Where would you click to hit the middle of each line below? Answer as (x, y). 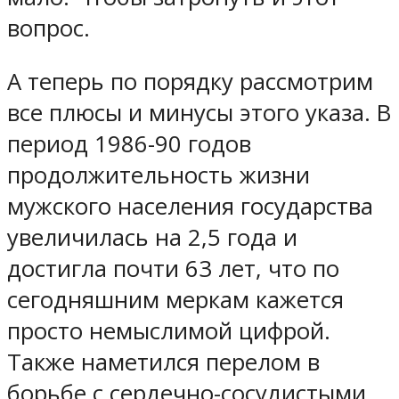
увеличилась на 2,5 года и (152, 238)
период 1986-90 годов (129, 144)
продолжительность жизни (159, 175)
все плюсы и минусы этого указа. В (199, 113)
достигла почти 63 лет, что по (173, 269)
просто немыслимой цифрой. (169, 331)
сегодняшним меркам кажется (175, 300)
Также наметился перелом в (163, 362)
